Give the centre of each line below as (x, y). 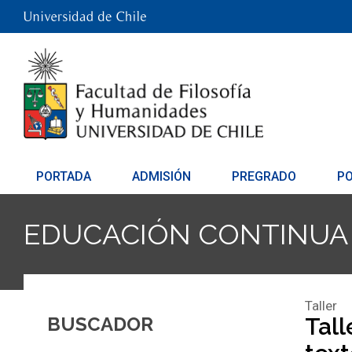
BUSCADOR (100, 324)
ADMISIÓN (162, 176)
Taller (321, 306)
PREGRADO (264, 176)
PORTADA (64, 176)
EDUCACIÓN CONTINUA (186, 234)
